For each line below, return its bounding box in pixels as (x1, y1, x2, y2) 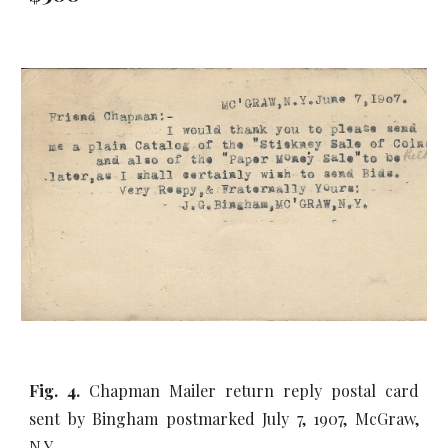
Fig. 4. (29, 380, 90, 401)
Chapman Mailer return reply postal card (89, 380, 419, 401)
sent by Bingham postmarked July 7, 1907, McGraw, (29, 408, 419, 429)
